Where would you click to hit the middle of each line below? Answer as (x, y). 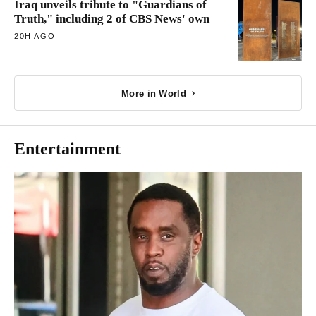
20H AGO (35, 36)
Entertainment (67, 149)
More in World (154, 93)
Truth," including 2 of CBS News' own (112, 19)
